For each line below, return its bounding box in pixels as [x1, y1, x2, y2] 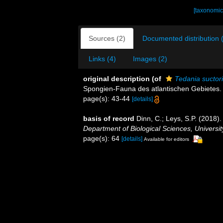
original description [83, 75, 150, 83]
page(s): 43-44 [83, 95, 132, 103]
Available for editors [144, 136, 189, 142]
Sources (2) [89, 34, 125, 42]
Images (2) [133, 55, 167, 63]
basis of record [83, 114, 134, 122]
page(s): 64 [83, 134, 121, 142]
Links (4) [89, 55, 116, 63]
